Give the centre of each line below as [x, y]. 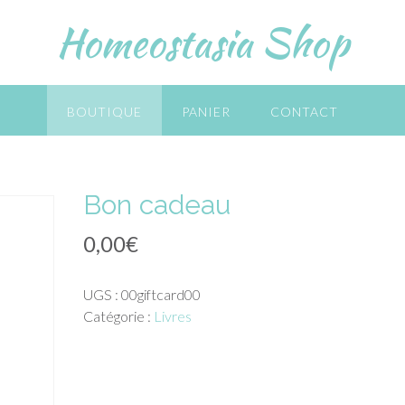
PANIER [206, 112]
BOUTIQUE [104, 112]
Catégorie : [119, 316]
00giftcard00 [161, 295]
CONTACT [304, 112]
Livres [173, 316]
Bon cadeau [157, 205]
